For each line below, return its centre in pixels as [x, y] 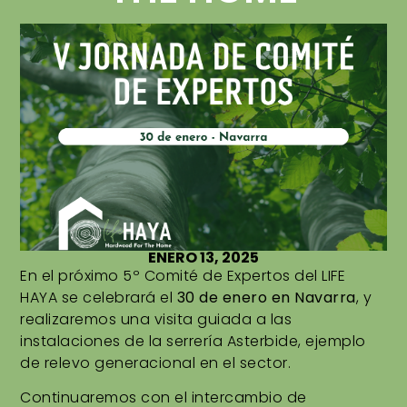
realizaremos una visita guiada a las [156, 319]
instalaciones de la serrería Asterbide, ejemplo [193, 341]
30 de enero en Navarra [264, 297]
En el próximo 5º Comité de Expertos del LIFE [183, 275]
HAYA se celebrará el [97, 297]
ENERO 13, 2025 [203, 257]
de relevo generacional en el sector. [156, 362]
